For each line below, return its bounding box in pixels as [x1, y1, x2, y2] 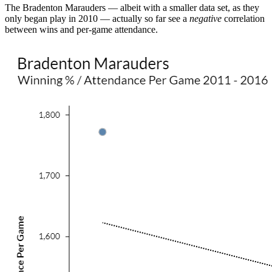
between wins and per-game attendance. [5, 24, 158, 35]
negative [189, 13, 222, 24]
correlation [222, 13, 265, 24]
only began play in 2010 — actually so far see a [5, 13, 189, 24]
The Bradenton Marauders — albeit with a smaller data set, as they [5, 2, 259, 13]
